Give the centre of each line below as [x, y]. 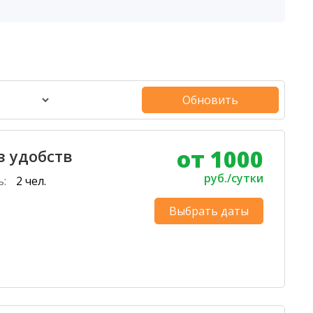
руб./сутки [233, 178]
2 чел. [31, 181]
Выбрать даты [209, 211]
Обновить [211, 100]
